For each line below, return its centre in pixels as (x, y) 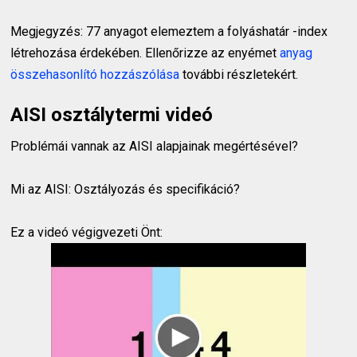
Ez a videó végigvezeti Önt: (87, 232)
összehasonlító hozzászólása (95, 74)
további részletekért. (239, 74)
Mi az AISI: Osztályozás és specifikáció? (126, 189)
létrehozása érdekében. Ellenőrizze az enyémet (145, 53)
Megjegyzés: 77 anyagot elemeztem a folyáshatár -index (169, 31)
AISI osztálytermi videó (112, 114)
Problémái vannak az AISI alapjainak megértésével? (155, 146)
